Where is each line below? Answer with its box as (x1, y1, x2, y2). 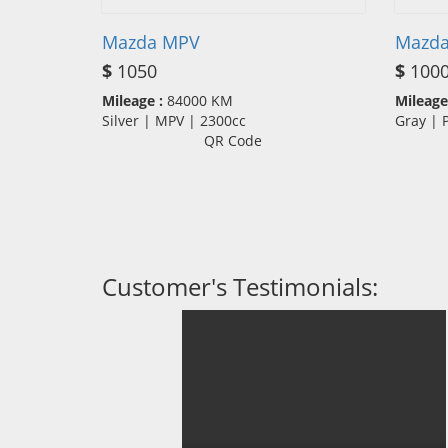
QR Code (204, 131, 263, 151)
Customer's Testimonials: (102, 270, 378, 304)
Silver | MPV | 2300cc (102, 111, 258, 131)
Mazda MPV (102, 30, 200, 55)
